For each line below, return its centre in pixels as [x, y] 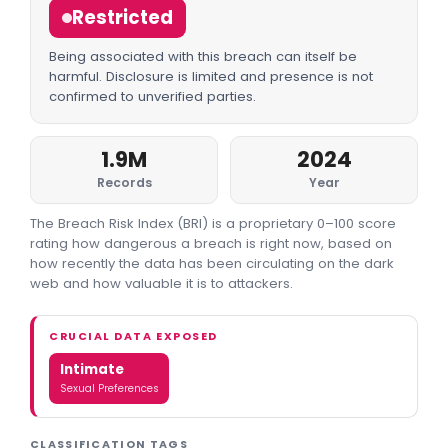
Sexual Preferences [109, 389]
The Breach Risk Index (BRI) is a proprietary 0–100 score [213, 224]
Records [124, 183]
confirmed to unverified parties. [153, 97]
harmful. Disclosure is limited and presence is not [211, 77]
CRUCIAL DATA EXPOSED [133, 336]
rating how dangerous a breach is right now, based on [211, 244]
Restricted [123, 18]
